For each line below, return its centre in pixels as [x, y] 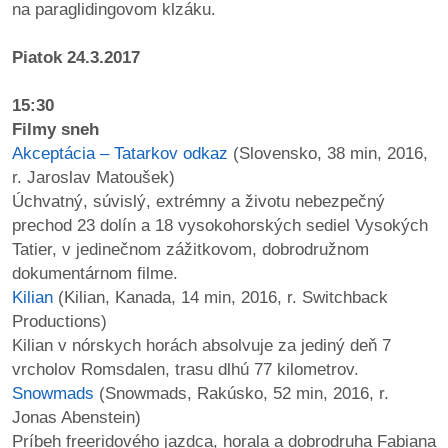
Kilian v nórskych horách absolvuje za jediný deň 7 [201, 345]
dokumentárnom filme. [95, 273]
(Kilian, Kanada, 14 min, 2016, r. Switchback [220, 297]
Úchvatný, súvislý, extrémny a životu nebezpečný [198, 201]
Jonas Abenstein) [79, 417]
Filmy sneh [55, 129]
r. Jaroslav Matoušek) [93, 177]
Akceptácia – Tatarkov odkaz [120, 153]
